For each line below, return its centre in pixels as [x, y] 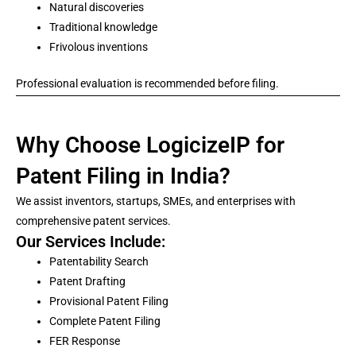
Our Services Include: [91, 242]
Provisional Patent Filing [109, 301]
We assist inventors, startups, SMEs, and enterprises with [156, 201]
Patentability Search [99, 261]
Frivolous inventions [99, 47]
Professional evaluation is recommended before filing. [147, 83]
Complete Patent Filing [105, 321]
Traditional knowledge [103, 27]
